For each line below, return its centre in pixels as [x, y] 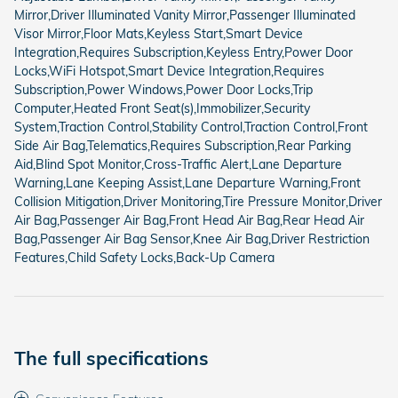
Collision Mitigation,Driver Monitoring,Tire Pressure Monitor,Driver [198, 201]
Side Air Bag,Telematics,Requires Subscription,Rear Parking [183, 145]
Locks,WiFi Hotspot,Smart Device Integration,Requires [169, 71]
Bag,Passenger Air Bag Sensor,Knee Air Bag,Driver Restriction [192, 239]
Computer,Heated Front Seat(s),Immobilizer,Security [162, 108]
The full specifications [111, 358]
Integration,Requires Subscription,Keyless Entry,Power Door [183, 52]
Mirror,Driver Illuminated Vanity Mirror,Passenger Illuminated [185, 15]
